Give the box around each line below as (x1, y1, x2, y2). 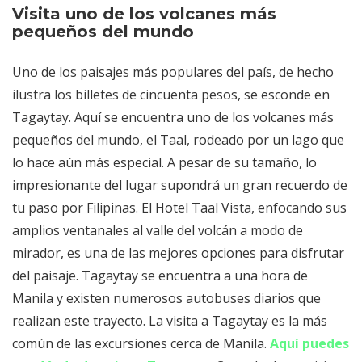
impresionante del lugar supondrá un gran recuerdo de (12, 176, 347, 195)
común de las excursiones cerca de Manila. (12, 335, 270, 353)
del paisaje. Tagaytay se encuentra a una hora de (12, 267, 308, 285)
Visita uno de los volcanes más (12, 4, 276, 24)
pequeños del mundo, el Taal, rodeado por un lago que (12, 131, 344, 149)
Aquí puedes (270, 335, 349, 353)
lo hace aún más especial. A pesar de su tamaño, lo (12, 154, 317, 172)
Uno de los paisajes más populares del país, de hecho (12, 63, 334, 82)
